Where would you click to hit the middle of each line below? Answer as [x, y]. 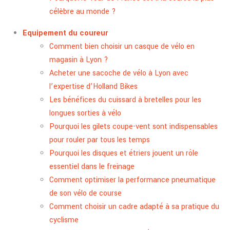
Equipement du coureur [65, 33]
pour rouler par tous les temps [100, 140]
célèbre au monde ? [83, 11]
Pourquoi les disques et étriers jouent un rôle [124, 153]
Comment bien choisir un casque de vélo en [122, 46]
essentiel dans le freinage [92, 166]
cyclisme [64, 220]
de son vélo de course [85, 193]
